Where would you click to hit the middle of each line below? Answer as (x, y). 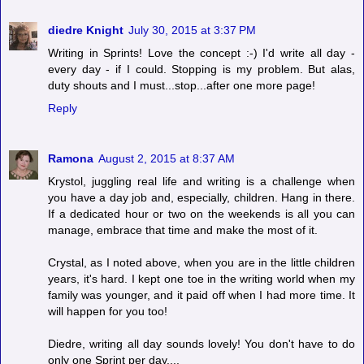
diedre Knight (86, 30)
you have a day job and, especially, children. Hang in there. (201, 197)
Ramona (71, 158)
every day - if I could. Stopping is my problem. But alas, (201, 69)
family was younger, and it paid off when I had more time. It (201, 295)
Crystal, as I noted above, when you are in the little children (201, 262)
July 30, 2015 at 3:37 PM (192, 30)
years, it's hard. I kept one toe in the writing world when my (201, 278)
